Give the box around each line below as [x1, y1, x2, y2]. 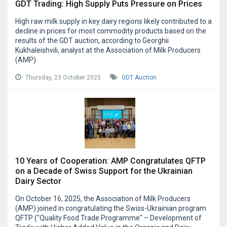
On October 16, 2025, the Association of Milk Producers [15, 195, 191, 203]
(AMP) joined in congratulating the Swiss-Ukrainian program [15, 204, 206, 213]
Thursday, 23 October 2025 [25, 74, 101, 82]
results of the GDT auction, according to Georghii [15, 36, 169, 45]
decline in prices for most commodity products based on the [15, 27, 206, 35]
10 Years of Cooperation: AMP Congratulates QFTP [15, 156, 206, 166]
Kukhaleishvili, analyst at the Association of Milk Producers [15, 46, 201, 55]
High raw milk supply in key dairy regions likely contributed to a [15, 17, 212, 26]
